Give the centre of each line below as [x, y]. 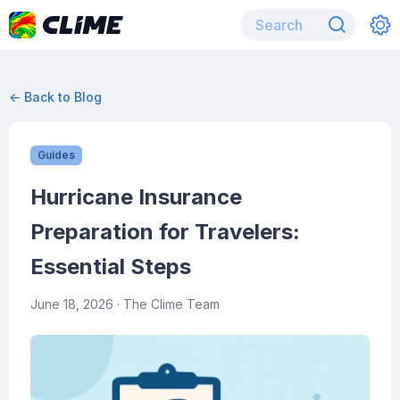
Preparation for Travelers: [165, 232]
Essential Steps [111, 267]
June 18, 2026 [72, 304]
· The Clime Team [167, 304]
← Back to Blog [55, 97]
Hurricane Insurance [136, 197]
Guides [56, 155]
